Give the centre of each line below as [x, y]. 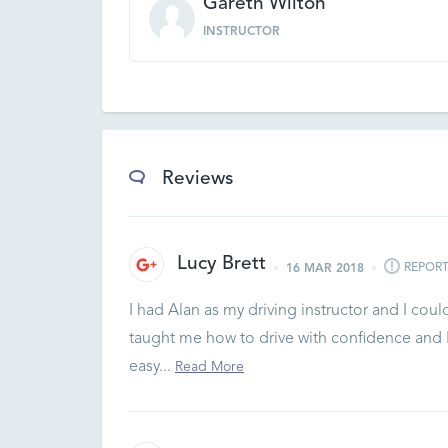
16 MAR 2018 [325, 268]
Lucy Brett [221, 264]
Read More [209, 367]
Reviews [197, 179]
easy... [152, 367]
